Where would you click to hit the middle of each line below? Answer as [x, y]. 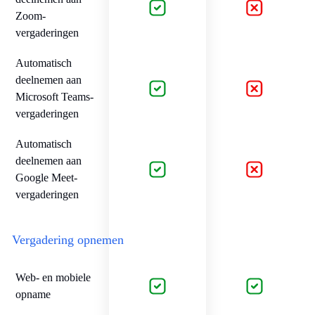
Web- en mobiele [53, 277]
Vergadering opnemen [68, 239]
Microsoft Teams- [54, 96]
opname [33, 294]
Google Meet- [46, 177]
